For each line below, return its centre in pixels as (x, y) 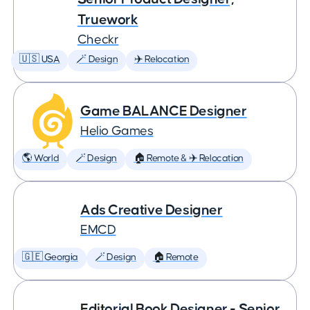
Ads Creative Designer (152, 210)
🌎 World (41, 158)
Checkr (98, 40)
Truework (108, 20)
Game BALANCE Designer (164, 111)
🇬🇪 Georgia (50, 257)
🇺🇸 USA (39, 60)
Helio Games (117, 131)
